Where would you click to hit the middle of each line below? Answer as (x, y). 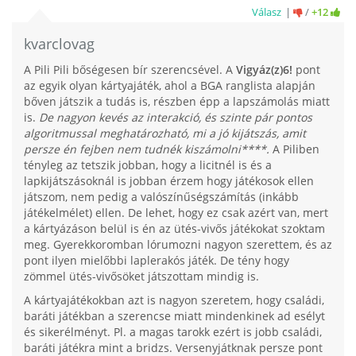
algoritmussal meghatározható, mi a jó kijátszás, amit (165, 133)
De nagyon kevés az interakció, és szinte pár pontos (176, 118)
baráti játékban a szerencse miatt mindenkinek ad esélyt (174, 316)
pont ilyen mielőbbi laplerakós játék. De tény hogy (157, 261)
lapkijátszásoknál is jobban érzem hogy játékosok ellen (169, 181)
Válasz (267, 12)
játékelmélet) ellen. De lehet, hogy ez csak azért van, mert (176, 213)
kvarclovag (59, 44)
